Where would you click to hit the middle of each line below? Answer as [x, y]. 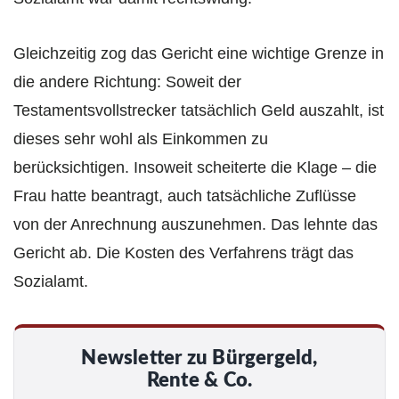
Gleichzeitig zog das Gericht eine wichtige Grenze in [199, 54]
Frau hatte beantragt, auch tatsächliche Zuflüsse [185, 196]
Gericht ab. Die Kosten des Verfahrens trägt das [183, 253]
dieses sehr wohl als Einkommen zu [141, 139]
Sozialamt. [51, 282]
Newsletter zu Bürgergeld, [199, 359]
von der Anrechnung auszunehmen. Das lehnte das [195, 225]
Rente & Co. [199, 381]
